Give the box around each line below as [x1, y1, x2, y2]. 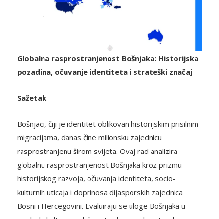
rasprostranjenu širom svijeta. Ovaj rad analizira [17, 146, 177, 156]
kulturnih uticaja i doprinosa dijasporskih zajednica [17, 187, 183, 197]
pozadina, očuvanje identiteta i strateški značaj [17, 67, 192, 77]
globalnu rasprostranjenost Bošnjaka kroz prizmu [17, 160, 182, 170]
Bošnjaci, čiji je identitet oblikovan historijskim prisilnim [17, 119, 198, 129]
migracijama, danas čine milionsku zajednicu [17, 132, 162, 143]
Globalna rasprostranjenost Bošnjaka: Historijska [17, 53, 198, 64]
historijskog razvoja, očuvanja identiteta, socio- [17, 174, 175, 184]
